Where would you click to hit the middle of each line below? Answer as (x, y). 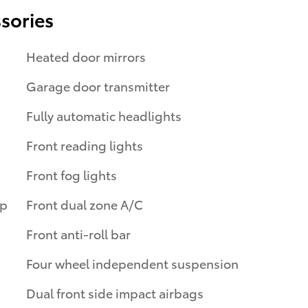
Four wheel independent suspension (132, 263)
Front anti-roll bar (78, 233)
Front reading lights (85, 144)
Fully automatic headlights (104, 115)
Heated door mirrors (86, 56)
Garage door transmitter (98, 85)
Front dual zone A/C (85, 203)
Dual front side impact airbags (115, 292)
